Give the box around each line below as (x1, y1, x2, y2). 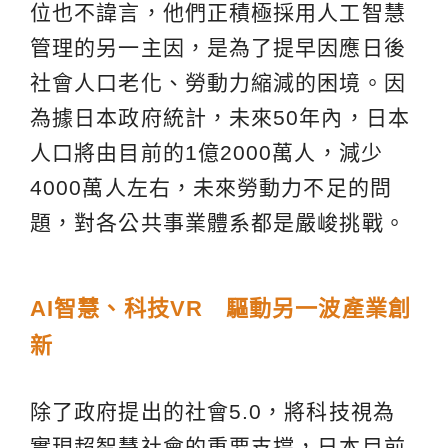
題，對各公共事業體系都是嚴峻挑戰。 (30, 211, 406, 235)
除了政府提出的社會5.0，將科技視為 (30, 400, 395, 424)
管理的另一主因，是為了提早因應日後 (30, 36, 406, 60)
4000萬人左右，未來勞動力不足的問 (30, 176, 392, 200)
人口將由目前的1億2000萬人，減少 (30, 141, 383, 165)
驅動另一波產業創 (202, 296, 411, 322)
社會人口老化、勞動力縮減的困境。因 (30, 71, 406, 95)
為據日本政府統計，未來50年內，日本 (30, 106, 410, 130)
